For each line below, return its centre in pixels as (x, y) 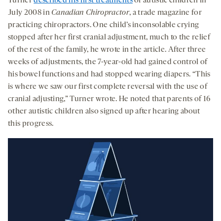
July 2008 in (30, 13)
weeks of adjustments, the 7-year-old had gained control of (108, 62)
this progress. (31, 124)
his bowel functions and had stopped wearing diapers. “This (109, 74)
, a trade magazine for (165, 13)
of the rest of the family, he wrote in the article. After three (107, 50)
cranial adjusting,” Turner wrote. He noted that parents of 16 (109, 99)
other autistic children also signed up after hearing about (104, 111)
